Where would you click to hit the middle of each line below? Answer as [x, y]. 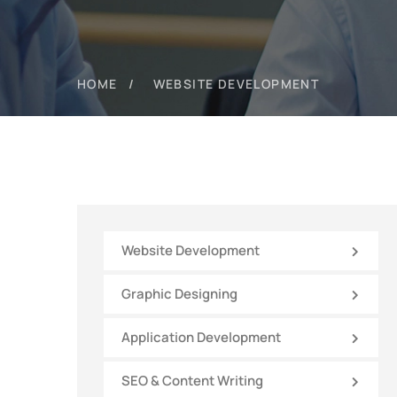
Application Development [201, 337]
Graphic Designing [179, 294]
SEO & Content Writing [192, 381]
